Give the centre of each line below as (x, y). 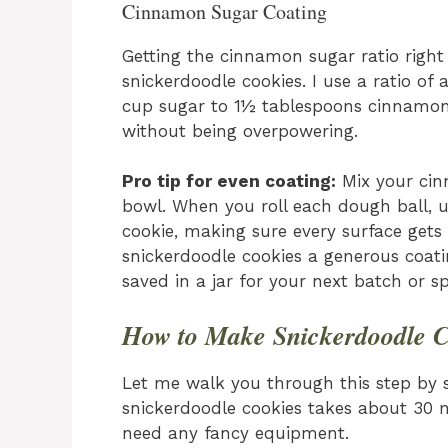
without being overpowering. (240, 130)
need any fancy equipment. (235, 432)
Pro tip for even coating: (229, 181)
